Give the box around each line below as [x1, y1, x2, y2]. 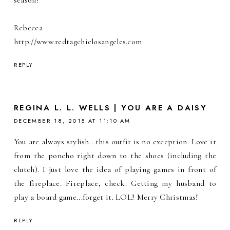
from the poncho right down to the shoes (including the [13, 150, 217, 161]
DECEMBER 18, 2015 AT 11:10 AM [13, 117, 131, 125]
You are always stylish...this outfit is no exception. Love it [13, 137, 217, 147]
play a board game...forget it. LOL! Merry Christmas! [13, 192, 199, 203]
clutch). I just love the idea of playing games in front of [13, 164, 217, 175]
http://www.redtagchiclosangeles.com [13, 36, 142, 47]
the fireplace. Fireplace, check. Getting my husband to [13, 178, 217, 189]
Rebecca [13, 23, 43, 33]
